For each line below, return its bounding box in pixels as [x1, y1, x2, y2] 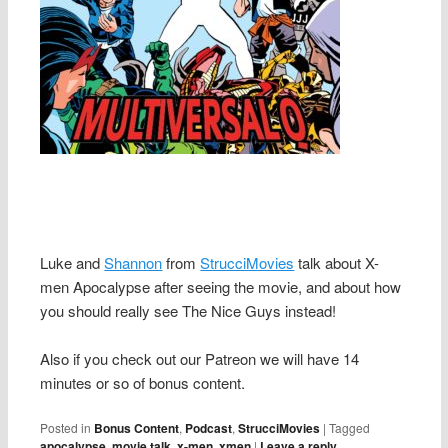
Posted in [40, 419, 92, 437]
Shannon [104, 251, 163, 273]
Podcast [185, 419, 233, 438]
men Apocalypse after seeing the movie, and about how [40, 275, 402, 297]
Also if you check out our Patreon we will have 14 [40, 347, 360, 369]
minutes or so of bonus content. [40, 371, 246, 393]
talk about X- [294, 251, 380, 273]
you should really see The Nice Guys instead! [40, 299, 337, 321]
